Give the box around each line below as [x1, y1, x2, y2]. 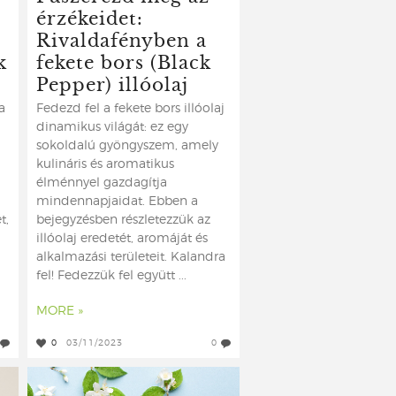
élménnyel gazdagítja [36, 177, 167, 189]
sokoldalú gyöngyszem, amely [36, 140, 218, 152]
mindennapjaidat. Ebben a [36, 195, 198, 208]
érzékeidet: [36, 4, 143, 31]
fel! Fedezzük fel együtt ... [36, 270, 187, 282]
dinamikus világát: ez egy [36, 121, 188, 133]
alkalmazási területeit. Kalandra [36, 251, 225, 263]
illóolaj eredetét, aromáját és [36, 232, 208, 245]
